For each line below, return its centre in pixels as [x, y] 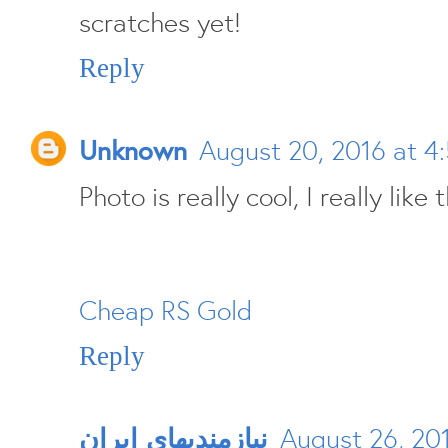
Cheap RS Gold [165, 310]
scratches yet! [160, 22]
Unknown [133, 150]
